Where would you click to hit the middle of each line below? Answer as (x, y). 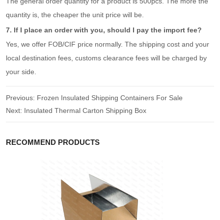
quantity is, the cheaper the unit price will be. (75, 15)
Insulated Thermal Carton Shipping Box (85, 111)
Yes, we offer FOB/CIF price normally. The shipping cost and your (108, 44)
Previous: (22, 98)
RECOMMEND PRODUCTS (53, 142)
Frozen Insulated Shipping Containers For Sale (110, 98)
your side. (21, 72)
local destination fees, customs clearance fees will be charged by (107, 58)
